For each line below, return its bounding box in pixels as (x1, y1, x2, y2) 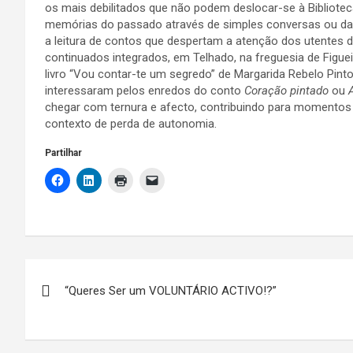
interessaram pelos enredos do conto (45, 84, 244, 98)
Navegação (24, 259, 150, 289)
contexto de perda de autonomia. (45, 117, 217, 131)
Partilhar (45, 147, 82, 158)
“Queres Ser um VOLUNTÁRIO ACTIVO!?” (65, 284, 277, 298)
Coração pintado (244, 84, 329, 98)
